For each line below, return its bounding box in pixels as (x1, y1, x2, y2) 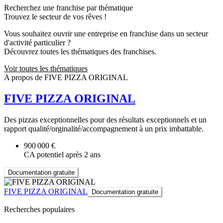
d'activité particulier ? (4, 38, 71, 47)
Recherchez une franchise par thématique (4, 3, 133, 12)
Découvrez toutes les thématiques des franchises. (4, 47, 156, 56)
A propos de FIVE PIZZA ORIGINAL (4, 73, 128, 82)
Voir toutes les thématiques (4, 64, 88, 73)
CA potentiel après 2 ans (24, 150, 101, 159)
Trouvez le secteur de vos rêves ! (4, 12, 107, 21)
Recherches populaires (4, 205, 75, 214)
